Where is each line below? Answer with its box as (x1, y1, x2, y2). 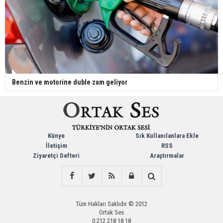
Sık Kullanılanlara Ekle (135, 132, 199, 140)
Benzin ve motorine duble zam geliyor (12, 78, 127, 87)
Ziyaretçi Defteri (33, 152, 80, 160)
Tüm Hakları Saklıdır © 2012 (76, 200, 147, 208)
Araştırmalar (149, 152, 184, 160)
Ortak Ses (99, 209, 124, 217)
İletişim (45, 142, 67, 150)
